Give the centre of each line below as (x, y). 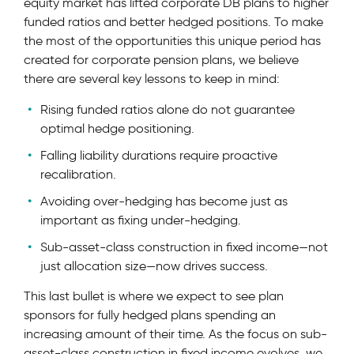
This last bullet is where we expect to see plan (154, 296)
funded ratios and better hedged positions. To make (173, 22)
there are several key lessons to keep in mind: (152, 79)
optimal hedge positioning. (117, 128)
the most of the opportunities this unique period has (172, 41)
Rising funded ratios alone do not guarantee (168, 109)
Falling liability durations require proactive (159, 155)
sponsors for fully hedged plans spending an (150, 314)
